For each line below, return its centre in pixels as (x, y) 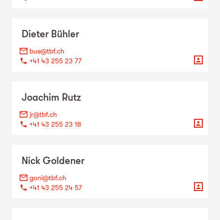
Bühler (65, 34)
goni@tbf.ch (48, 178)
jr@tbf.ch (43, 114)
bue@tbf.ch (47, 51)
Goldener (64, 161)
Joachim (41, 97)
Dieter (35, 34)
